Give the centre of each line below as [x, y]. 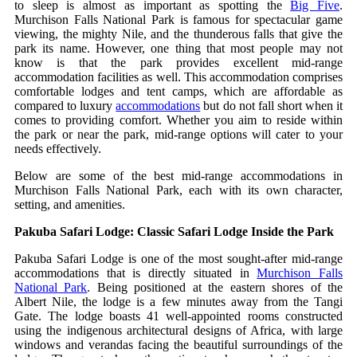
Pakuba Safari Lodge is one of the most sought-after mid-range [178, 258]
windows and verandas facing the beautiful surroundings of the [178, 344]
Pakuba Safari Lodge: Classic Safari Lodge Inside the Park [174, 231]
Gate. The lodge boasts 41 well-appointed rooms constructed [178, 316]
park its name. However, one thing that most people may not [178, 48]
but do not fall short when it [272, 105]
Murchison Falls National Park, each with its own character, [178, 190]
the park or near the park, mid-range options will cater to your [178, 134]
